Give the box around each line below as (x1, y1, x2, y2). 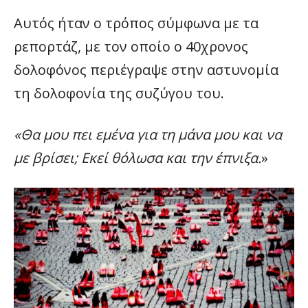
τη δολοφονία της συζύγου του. (14, 84, 228, 103)
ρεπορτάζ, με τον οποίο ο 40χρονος (14, 37, 248, 56)
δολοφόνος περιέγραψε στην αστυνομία (14, 60, 278, 80)
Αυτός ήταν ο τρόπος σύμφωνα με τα (14, 14, 258, 33)
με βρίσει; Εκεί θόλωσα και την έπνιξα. (14, 148, 261, 168)
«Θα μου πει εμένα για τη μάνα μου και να (14, 125, 282, 144)
